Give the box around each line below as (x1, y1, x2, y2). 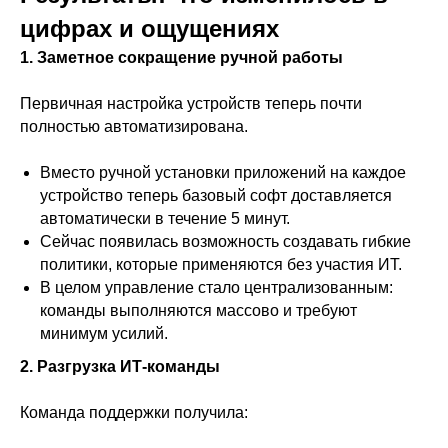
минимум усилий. (40, 325, 168, 342)
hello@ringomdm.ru (98, 163, 252, 186)
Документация (103, 418, 220, 441)
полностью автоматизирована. (20, 118, 248, 135)
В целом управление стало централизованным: (40, 279, 393, 296)
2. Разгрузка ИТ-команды (20, 358, 220, 375)
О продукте (115, 354, 205, 377)
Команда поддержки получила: (20, 404, 248, 421)
